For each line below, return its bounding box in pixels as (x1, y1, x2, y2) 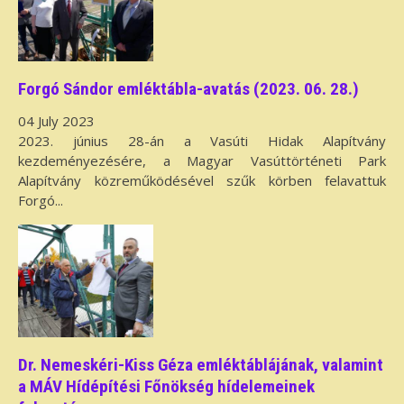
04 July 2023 (18, 111, 95, 130)
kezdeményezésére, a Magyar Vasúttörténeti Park (18, 151, 386, 170)
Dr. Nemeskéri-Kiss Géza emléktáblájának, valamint (18, 353, 383, 375)
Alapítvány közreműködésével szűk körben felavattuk (18, 170, 386, 189)
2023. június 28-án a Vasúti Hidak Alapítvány (18, 131, 386, 150)
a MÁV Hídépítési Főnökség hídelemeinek (18, 375, 315, 397)
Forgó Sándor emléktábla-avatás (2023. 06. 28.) (18, 78, 359, 100)
